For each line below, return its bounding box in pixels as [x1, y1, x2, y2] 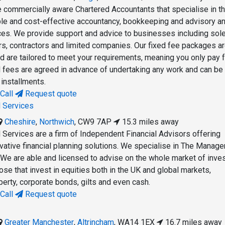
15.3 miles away [120, 117, 179, 127]
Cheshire [5, 117, 36, 127]
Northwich [39, 117, 75, 127]
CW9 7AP [78, 117, 112, 127]
